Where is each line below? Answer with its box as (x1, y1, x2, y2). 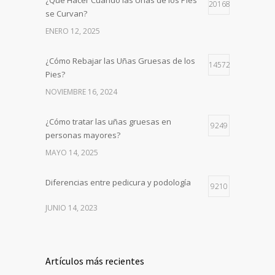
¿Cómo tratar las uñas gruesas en (45, 115, 171, 127)
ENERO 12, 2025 (45, 25, 100, 36)
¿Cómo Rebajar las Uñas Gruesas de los (45, 55, 195, 66)
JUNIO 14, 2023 (45, 202, 98, 213)
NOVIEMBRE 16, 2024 (45, 86, 117, 97)
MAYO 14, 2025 (45, 147, 98, 158)
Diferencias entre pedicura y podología (45, 176, 191, 188)
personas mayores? (45, 129, 120, 141)
